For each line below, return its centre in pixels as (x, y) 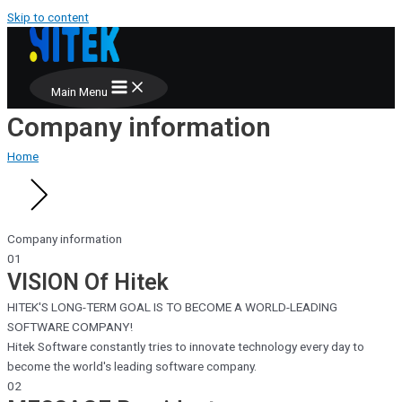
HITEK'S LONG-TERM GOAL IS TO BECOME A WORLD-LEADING (172, 307)
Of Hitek (127, 282)
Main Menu (79, 92)
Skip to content (48, 17)
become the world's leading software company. (132, 366)
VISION (46, 282)
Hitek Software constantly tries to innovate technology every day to (186, 346)
